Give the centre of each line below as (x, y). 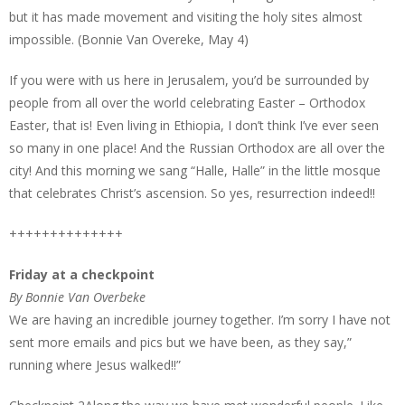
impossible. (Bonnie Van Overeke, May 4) (129, 39)
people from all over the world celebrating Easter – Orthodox (187, 103)
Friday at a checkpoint (82, 274)
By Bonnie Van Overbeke (77, 297)
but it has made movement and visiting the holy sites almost (186, 17)
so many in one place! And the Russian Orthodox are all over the (197, 148)
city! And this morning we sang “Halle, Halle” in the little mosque (195, 170)
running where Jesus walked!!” (95, 365)
